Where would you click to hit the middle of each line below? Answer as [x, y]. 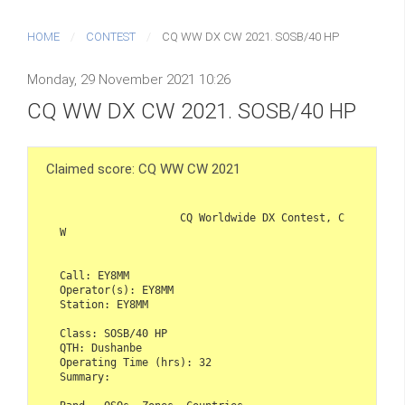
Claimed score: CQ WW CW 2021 [143, 169]
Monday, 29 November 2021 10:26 [129, 80]
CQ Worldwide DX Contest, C [120, 217]
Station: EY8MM [104, 304]
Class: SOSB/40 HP [113, 333]
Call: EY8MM [94, 275]
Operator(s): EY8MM [117, 290]
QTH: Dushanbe [101, 348]
